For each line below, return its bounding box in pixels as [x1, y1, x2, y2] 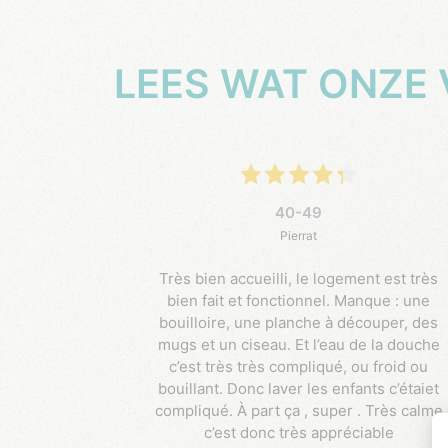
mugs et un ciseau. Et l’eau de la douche [157, 335, 440, 355]
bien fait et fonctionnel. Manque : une [167, 291, 431, 311]
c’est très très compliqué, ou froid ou [169, 357, 429, 377]
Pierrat [280, 228, 318, 244]
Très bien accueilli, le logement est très [159, 269, 439, 289]
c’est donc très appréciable [203, 423, 394, 443]
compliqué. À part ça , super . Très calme [154, 401, 443, 421]
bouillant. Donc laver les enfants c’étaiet [158, 379, 440, 399]
